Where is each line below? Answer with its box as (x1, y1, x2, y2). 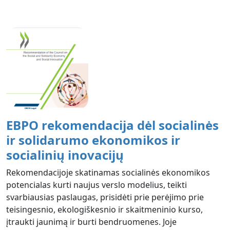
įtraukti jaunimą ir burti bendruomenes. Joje (6, 216, 177, 227)
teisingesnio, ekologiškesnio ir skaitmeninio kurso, (6, 203, 203, 215)
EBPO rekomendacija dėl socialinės (6, 116, 219, 133)
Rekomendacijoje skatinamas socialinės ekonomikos (6, 166, 210, 178)
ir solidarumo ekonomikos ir (6, 131, 180, 148)
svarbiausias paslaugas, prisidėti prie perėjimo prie (6, 191, 204, 203)
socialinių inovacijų (6, 146, 124, 163)
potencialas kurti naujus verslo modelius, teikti (6, 179, 187, 190)
